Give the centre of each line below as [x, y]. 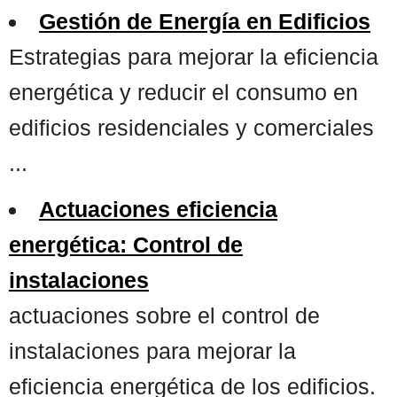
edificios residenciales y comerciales [191, 127]
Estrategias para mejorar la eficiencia [194, 56]
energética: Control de [126, 244]
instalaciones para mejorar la [152, 350]
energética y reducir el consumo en [183, 92]
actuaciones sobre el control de [164, 315]
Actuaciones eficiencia [158, 209]
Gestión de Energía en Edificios [205, 21]
